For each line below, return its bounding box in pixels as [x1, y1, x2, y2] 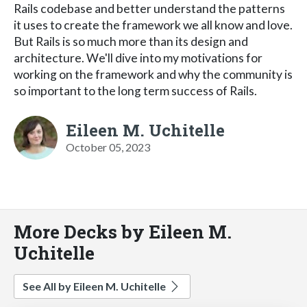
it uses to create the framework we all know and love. [14, 17, 293, 32]
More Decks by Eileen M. [14, 219, 232, 243]
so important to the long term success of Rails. [14, 83, 257, 98]
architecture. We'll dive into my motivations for [14, 50, 262, 65]
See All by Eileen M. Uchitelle [23, 279, 168, 293]
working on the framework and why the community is [14, 66, 293, 82]
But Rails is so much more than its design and [14, 34, 248, 49]
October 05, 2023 [66, 140, 150, 153]
